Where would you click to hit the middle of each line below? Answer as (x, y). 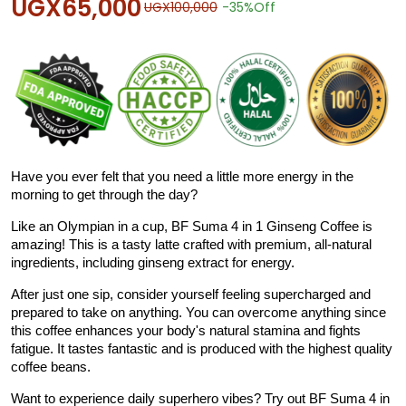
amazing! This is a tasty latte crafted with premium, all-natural (191, 245)
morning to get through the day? (104, 195)
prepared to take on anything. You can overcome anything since (198, 313)
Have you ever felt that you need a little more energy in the (182, 177)
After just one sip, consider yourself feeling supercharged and (191, 295)
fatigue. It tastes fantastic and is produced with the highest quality (202, 349)
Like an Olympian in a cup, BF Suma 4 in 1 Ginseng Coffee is (192, 227)
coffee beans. (51, 367)
